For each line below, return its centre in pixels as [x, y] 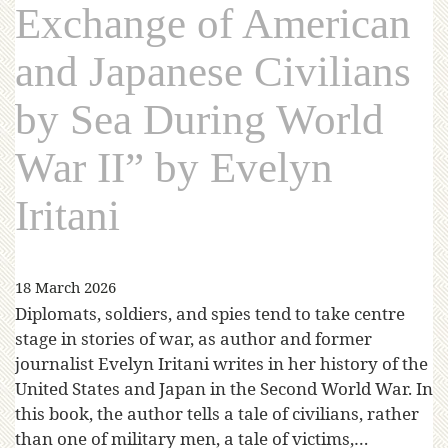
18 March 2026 [65, 286]
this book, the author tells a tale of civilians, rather [217, 414]
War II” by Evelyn [174, 168]
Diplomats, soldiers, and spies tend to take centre [210, 314]
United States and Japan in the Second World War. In [224, 389]
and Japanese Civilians [213, 72]
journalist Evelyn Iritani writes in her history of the [221, 364]
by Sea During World [199, 120]
